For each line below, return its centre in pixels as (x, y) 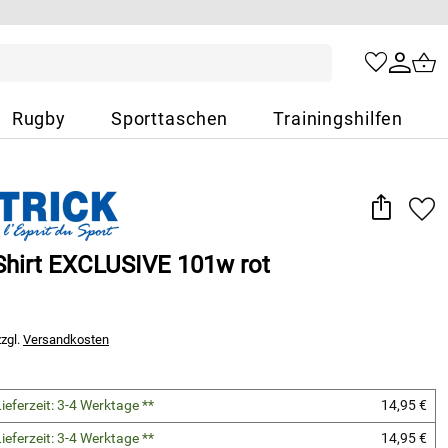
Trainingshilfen (338, 119)
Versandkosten (66, 339)
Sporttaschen (169, 119)
